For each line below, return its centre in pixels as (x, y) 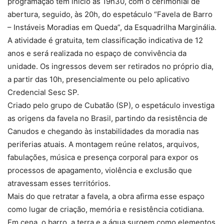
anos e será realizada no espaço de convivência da (97, 53)
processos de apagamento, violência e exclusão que (100, 170)
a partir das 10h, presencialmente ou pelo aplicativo (98, 79)
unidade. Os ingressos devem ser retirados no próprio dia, (110, 66)
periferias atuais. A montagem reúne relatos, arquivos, (103, 144)
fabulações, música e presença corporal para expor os (103, 157)
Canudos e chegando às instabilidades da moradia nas (103, 131)
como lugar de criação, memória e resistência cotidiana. (106, 209)
